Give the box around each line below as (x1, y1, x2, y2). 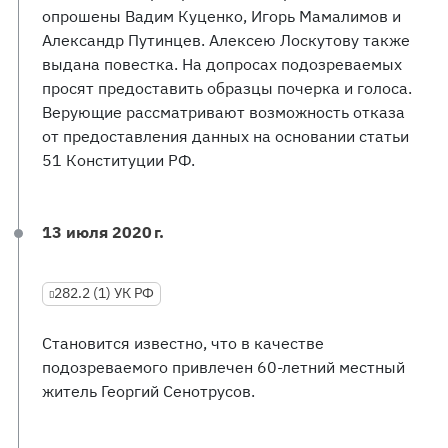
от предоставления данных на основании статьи (42, 126, 409, 146)
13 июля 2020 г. (42, 222, 164, 242)
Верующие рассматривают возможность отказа (42, 102, 405, 122)
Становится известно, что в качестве (42, 333, 324, 353)
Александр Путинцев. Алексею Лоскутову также (42, 30, 410, 50)
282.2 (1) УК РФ (54, 284, 154, 302)
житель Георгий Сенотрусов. (42, 381, 255, 401)
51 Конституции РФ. (42, 150, 195, 170)
